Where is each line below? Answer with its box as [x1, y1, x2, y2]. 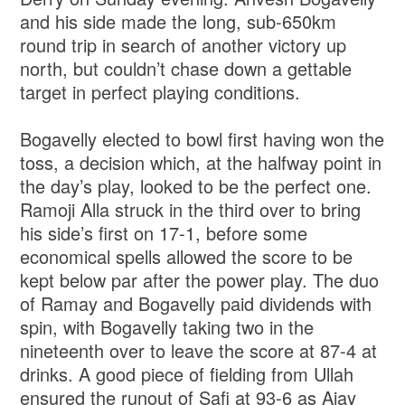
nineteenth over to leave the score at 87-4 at [20, 336, 378, 363]
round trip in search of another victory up [20, 31, 347, 58]
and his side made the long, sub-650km [20, 7, 337, 34]
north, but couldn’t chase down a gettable [20, 54, 353, 81]
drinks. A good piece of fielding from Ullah [20, 360, 354, 387]
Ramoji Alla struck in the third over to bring [20, 195, 362, 222]
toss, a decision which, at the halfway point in [20, 148, 382, 175]
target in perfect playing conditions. [20, 78, 306, 105]
